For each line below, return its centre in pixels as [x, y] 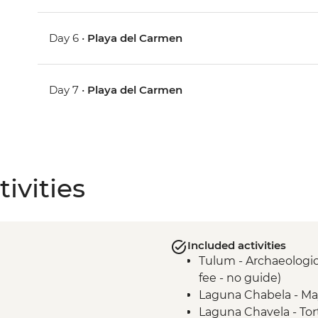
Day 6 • [68, 38]
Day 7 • [68, 90]
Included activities [236, 246]
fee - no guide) [240, 278]
